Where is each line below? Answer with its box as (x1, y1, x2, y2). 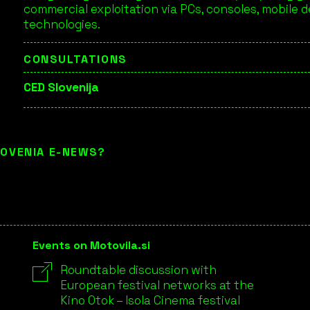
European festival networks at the (60, 277, 255, 293)
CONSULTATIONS (24, 52, 127, 66)
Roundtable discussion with (60, 262, 217, 277)
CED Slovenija (24, 80, 99, 95)
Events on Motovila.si (33, 238, 151, 253)
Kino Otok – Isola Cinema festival (60, 293, 241, 308)
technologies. (24, 17, 100, 32)
